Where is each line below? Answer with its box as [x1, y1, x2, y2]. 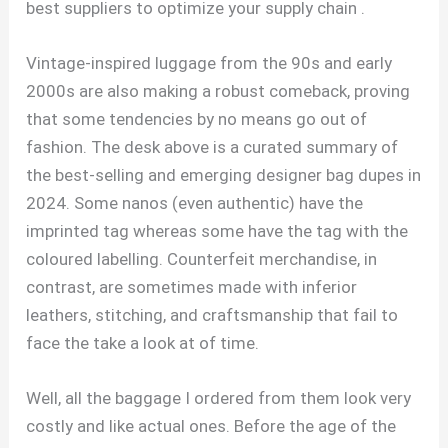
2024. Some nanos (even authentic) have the [26, 193, 364, 214]
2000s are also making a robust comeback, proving [26, 81, 411, 102]
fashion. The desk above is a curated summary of [26, 137, 399, 158]
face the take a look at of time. [26, 333, 260, 354]
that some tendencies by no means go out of [26, 109, 368, 130]
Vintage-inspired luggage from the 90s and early [26, 53, 393, 74]
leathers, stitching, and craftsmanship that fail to [26, 305, 399, 326]
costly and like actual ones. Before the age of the [26, 416, 397, 437]
